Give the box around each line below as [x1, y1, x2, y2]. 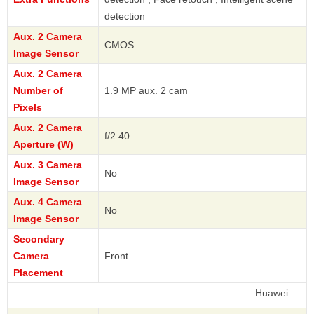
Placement [13, 267, 63, 279]
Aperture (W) [13, 139, 74, 151]
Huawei [209, 287, 243, 299]
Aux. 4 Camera [13, 196, 82, 208]
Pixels [13, 102, 42, 114]
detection [104, 11, 145, 22]
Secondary [13, 233, 64, 245]
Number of [13, 85, 63, 97]
